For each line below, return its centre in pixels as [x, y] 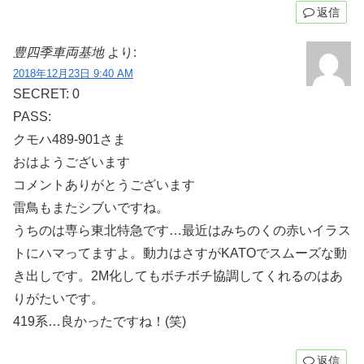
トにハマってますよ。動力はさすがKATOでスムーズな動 [180, 253]
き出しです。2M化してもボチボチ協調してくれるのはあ [178, 275]
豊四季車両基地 [58, 52]
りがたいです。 [58, 298]
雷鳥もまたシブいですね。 [91, 207]
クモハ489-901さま [69, 139]
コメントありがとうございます [104, 184]
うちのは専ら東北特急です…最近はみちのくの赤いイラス [182, 230]
